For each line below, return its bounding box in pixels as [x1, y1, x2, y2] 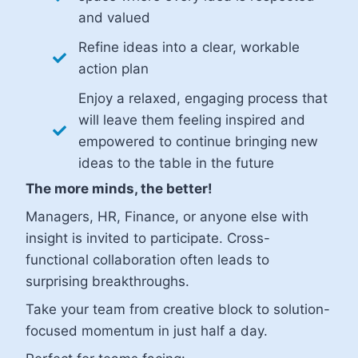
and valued [78, 9, 150, 26]
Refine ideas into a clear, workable [78, 38, 300, 55]
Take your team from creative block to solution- [26, 300, 330, 317]
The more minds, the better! [26, 180, 213, 197]
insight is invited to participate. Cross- [26, 229, 270, 246]
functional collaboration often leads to [26, 251, 269, 268]
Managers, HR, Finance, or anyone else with [26, 208, 308, 225]
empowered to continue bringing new [78, 133, 318, 149]
